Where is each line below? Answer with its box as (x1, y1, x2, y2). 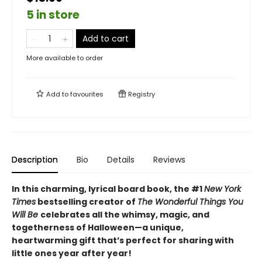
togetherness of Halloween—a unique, (12, 222, 184, 233)
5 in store (26, 7, 80, 23)
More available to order (26, 53, 103, 63)
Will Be (12, 209, 40, 220)
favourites (70, 89, 104, 99)
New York (204, 183, 241, 195)
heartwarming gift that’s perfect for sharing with (12, 235, 234, 246)
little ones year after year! (12, 247, 132, 259)
